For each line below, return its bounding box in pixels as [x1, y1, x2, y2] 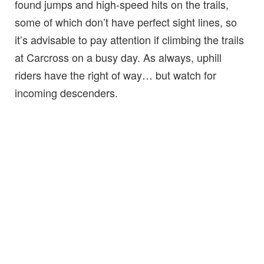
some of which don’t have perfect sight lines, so [15, 14, 237, 30]
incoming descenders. [15, 85, 118, 101]
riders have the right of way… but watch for [15, 67, 216, 83]
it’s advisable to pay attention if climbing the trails [15, 32, 244, 48]
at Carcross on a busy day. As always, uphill [15, 49, 222, 65]
